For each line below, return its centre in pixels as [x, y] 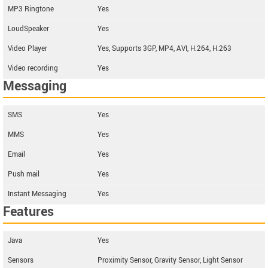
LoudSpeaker [28, 29]
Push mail [24, 174]
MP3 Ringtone [31, 9]
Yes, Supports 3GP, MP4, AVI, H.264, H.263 [165, 49]
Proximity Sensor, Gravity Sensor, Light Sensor [170, 261]
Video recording [33, 68]
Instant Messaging [37, 194]
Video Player [28, 49]
